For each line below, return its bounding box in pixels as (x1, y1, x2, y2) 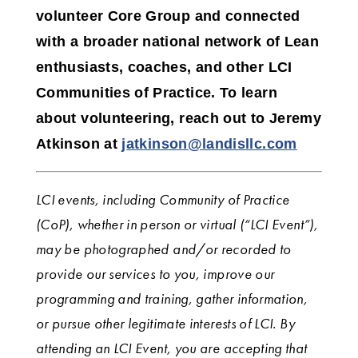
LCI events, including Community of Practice (36, 190, 290, 209)
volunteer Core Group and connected (36, 8, 300, 25)
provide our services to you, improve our (36, 265, 275, 284)
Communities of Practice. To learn (36, 85, 277, 101)
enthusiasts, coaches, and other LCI (36, 59, 292, 76)
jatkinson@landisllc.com (121, 136, 297, 153)
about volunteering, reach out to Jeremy (36, 110, 322, 127)
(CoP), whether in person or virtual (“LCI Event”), (36, 215, 318, 234)
